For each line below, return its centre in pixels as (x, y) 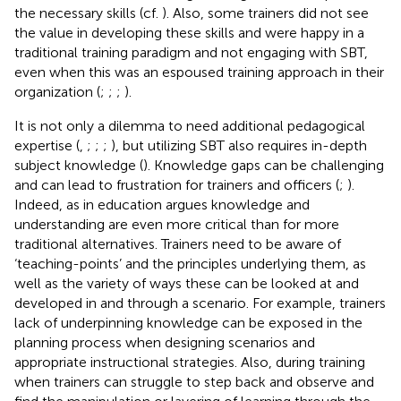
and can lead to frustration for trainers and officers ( (177, 184)
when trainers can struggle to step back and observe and (194, 381)
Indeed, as (49, 204)
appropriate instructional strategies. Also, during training (190, 362)
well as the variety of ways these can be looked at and (187, 283)
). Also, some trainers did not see (265, 13)
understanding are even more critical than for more (177, 224)
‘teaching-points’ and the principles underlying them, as (190, 263)
